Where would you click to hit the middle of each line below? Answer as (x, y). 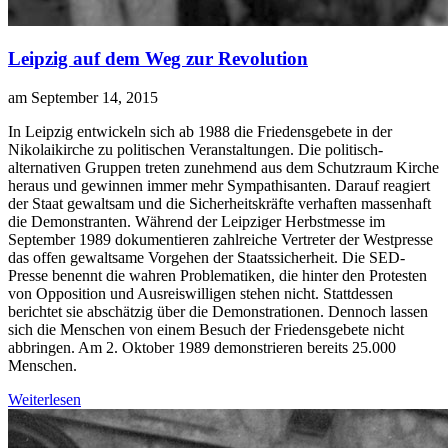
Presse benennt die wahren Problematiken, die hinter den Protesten (217, 276)
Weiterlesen (44, 400)
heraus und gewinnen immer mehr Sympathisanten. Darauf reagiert (219, 186)
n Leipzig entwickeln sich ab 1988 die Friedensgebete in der (202, 132)
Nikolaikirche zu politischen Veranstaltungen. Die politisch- (195, 150)
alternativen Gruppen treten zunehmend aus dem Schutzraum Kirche (223, 168)
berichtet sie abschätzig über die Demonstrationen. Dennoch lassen (218, 312)
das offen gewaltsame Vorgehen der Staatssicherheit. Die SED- (206, 258)
